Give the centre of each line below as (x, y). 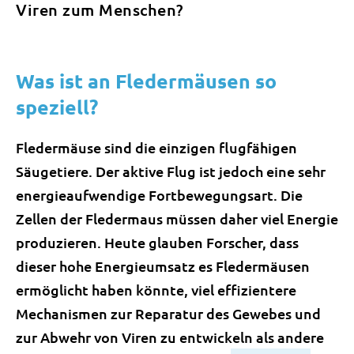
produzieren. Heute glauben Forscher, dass (157, 242)
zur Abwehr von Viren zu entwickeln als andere (170, 337)
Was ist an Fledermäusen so (146, 81)
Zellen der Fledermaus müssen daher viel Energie (177, 218)
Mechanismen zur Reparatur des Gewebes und (168, 313)
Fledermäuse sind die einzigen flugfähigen (156, 147)
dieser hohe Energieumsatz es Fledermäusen (163, 266)
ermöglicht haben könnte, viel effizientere (156, 290)
